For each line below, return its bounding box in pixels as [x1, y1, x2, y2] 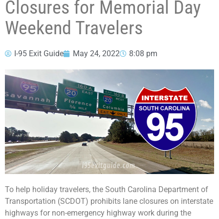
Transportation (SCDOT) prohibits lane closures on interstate [5, 197, 213, 206]
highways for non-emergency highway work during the [5, 208, 191, 218]
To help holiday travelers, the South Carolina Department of [5, 185, 208, 194]
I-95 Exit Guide [14, 49, 64, 58]
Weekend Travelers [5, 17, 143, 39]
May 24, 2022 [73, 49, 120, 58]
